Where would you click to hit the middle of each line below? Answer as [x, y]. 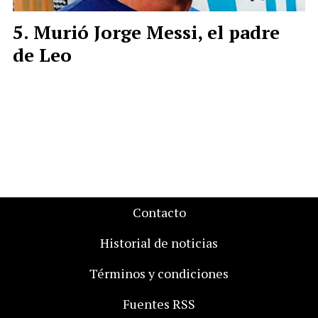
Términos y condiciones [159, 273]
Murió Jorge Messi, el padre [157, 32]
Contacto [159, 212]
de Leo [42, 54]
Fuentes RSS [159, 304]
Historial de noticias [159, 243]
